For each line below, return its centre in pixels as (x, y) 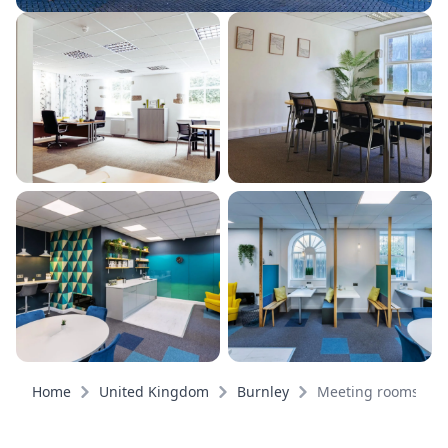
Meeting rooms (368, 391)
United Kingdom (154, 391)
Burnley (263, 391)
